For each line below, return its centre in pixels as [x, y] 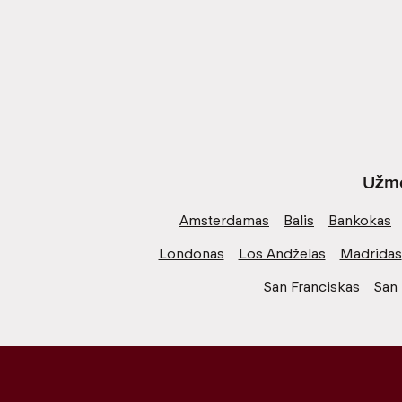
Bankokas [360, 220]
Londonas [191, 253]
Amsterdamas [224, 220]
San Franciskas [312, 286]
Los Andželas [282, 253]
